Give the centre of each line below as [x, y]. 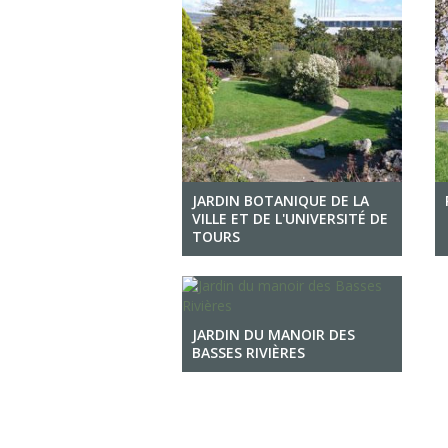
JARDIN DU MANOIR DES [273, 334]
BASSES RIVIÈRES [248, 352]
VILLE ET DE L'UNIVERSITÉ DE [290, 218]
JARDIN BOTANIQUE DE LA [280, 200]
